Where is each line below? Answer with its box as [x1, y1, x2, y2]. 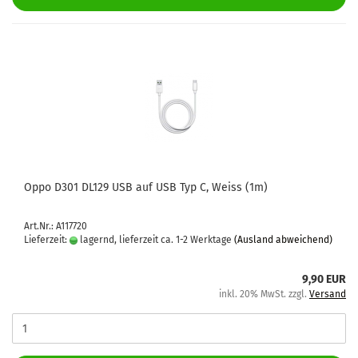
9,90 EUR [302, 272, 346, 286]
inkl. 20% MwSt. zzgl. [219, 288, 309, 300]
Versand [309, 288, 346, 300]
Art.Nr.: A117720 [24, 221, 87, 232]
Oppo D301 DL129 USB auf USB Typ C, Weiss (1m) [24, 181, 268, 194]
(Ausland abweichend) [234, 234, 332, 245]
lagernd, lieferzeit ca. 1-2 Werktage [78, 234, 232, 245]
